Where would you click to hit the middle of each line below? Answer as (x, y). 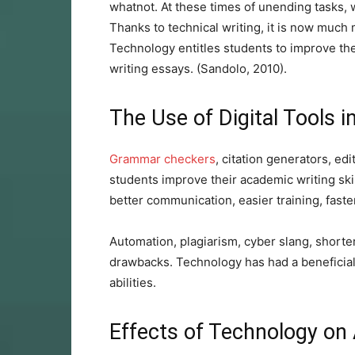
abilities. (133, 282)
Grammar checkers (162, 159)
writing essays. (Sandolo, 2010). (198, 69)
